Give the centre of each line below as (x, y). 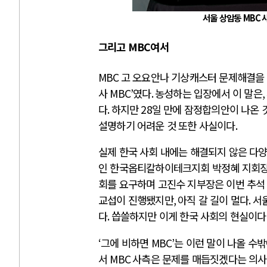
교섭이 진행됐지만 (136, 200)
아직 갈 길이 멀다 (213, 200)
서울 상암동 (223, 17)
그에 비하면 (126, 243)
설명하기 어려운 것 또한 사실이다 (167, 125)
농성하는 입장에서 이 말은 (209, 93)
